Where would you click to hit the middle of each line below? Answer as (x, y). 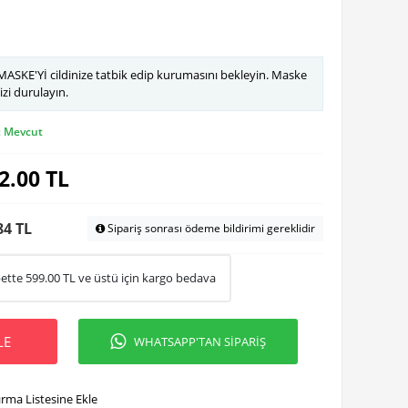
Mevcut (23, 132)
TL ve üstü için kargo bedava (138, 278)
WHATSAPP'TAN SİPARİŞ (200, 341)
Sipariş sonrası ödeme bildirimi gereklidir (210, 228)
